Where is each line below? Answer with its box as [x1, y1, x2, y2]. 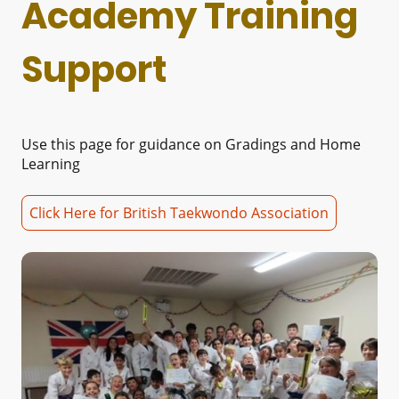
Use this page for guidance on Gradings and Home [21, 134, 361, 154]
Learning [21, 153, 80, 174]
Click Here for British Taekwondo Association [29, 202, 329, 223]
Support [21, 45, 167, 95]
